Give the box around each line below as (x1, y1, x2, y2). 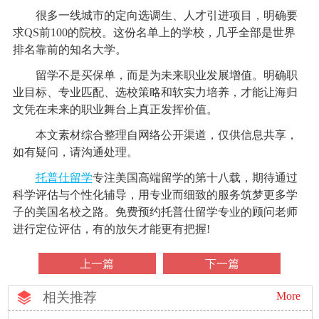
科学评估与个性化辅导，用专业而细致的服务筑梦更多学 (12, 189, 298, 202)
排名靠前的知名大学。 (12, 43, 127, 56)
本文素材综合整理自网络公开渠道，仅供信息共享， (12, 129, 298, 142)
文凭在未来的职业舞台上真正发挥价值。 (12, 103, 218, 116)
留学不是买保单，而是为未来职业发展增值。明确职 (12, 69, 298, 82)
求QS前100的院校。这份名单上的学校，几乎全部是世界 (12, 26, 296, 39)
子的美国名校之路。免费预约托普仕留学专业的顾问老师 (12, 206, 298, 219)
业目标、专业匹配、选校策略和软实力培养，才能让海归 (12, 86, 298, 99)
